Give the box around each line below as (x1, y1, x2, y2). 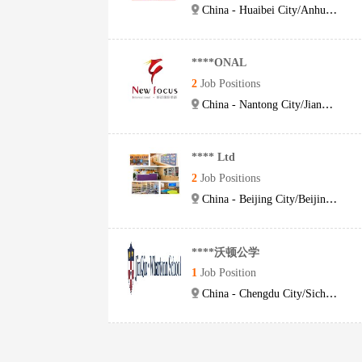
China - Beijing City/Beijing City (202, 193, 326, 205)
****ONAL (192, 57, 246, 69)
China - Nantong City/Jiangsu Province (202, 99, 322, 111)
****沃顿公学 (192, 246, 259, 259)
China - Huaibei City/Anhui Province (202, 4, 326, 16)
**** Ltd (192, 151, 235, 163)
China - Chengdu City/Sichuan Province (202, 288, 326, 300)
